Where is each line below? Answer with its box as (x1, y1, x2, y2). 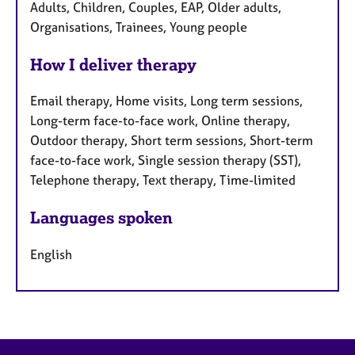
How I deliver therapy (30, 54, 197, 74)
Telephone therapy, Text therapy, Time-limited (30, 172, 296, 189)
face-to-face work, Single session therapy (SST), (30, 152, 301, 169)
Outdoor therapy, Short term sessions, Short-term (30, 132, 313, 149)
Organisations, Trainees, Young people (30, 18, 247, 35)
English (30, 246, 72, 263)
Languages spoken (30, 208, 173, 228)
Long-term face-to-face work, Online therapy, (30, 113, 290, 129)
